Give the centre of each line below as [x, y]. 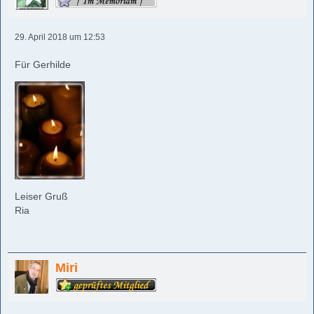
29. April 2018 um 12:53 [60, 37]
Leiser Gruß [41, 197]
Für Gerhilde [43, 65]
